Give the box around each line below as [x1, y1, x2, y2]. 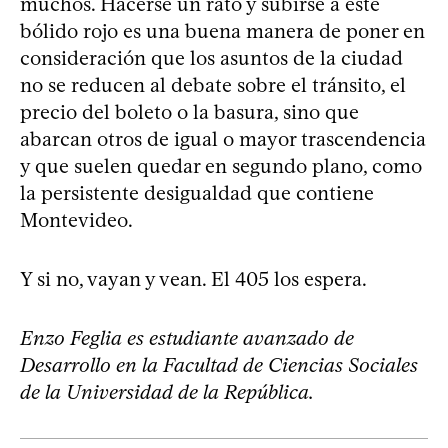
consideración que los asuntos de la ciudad [20, 46, 403, 70]
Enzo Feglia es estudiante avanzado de [20, 326, 354, 350]
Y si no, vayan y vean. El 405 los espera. [20, 267, 367, 291]
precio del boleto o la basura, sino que [20, 100, 359, 124]
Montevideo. [20, 208, 133, 232]
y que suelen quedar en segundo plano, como [20, 154, 422, 178]
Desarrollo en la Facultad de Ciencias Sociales [20, 353, 418, 377]
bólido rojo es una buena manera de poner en [20, 19, 425, 43]
